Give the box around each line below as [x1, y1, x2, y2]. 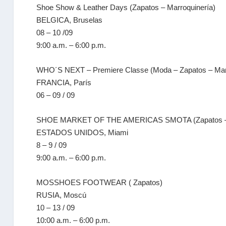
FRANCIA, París [36, 78, 92, 87]
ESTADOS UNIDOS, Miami [36, 128, 129, 137]
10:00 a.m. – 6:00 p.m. [36, 216, 110, 224]
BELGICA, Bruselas [36, 16, 103, 24]
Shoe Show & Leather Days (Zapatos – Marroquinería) [36, 3, 216, 12]
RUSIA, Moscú [36, 191, 87, 199]
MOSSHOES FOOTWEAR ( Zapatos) [36, 178, 163, 187]
